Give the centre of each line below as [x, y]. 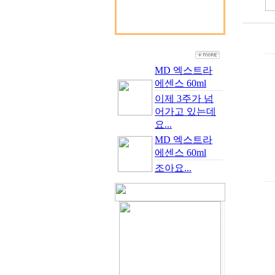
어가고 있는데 [185, 111]
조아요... [173, 168]
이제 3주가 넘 [184, 99]
